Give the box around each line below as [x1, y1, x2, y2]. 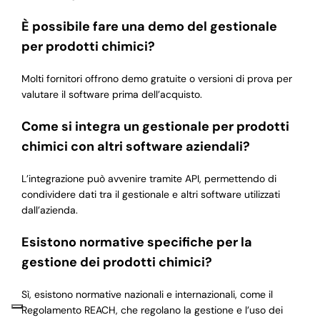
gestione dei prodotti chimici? [21, 254, 212, 271]
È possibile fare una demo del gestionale [21, 18, 277, 36]
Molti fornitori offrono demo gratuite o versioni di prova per [21, 72, 292, 86]
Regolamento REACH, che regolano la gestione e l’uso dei [21, 304, 283, 317]
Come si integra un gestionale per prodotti [21, 118, 289, 136]
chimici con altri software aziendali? [21, 138, 250, 156]
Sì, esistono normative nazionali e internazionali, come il [21, 288, 273, 301]
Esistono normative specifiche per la [21, 234, 252, 251]
